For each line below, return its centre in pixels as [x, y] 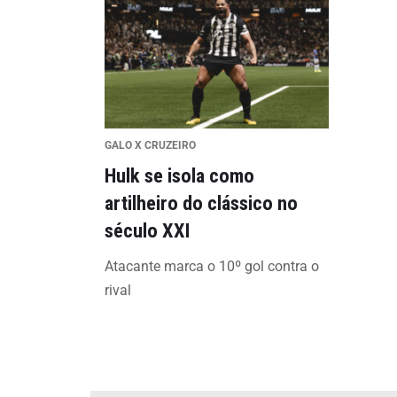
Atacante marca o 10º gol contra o [212, 266]
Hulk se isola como [179, 175]
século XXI [148, 230]
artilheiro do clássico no [201, 203]
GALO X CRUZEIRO [150, 145]
